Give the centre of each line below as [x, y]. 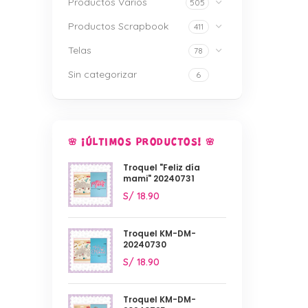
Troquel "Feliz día [162, 167]
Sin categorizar [102, 74]
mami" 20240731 [159, 178]
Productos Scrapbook [118, 26]
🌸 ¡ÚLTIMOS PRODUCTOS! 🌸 [142, 142]
